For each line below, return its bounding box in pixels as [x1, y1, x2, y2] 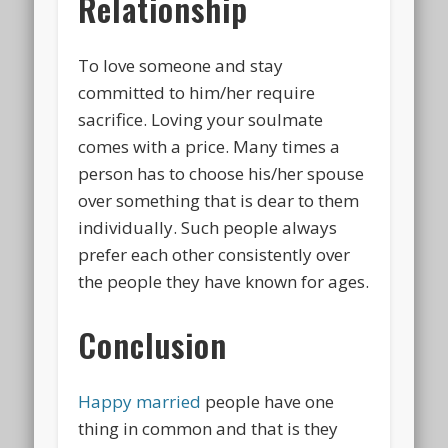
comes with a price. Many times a [78, 134, 341, 158]
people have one [201, 389, 335, 413]
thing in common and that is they [78, 416, 339, 440]
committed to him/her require [78, 80, 316, 104]
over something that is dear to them [78, 188, 360, 212]
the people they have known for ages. [78, 269, 370, 293]
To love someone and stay [78, 53, 284, 77]
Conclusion [78, 320, 228, 368]
